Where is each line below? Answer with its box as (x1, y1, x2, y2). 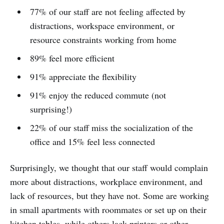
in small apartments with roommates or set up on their (10, 203, 206, 215)
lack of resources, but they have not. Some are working (10, 189, 209, 201)
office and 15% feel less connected (29, 135, 155, 147)
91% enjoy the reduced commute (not (29, 88, 166, 101)
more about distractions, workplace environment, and (10, 175, 202, 187)
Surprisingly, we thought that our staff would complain (10, 161, 208, 173)
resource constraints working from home (29, 33, 176, 45)
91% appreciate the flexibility (29, 70, 136, 82)
